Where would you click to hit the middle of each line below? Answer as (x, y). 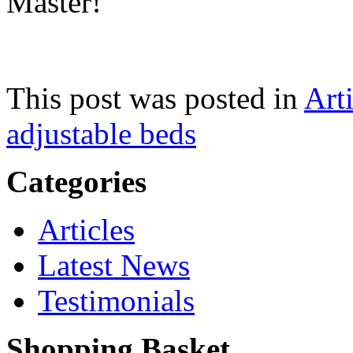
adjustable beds (101, 133)
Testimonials (116, 300)
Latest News (114, 265)
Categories (76, 181)
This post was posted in (155, 98)
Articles (86, 229)
